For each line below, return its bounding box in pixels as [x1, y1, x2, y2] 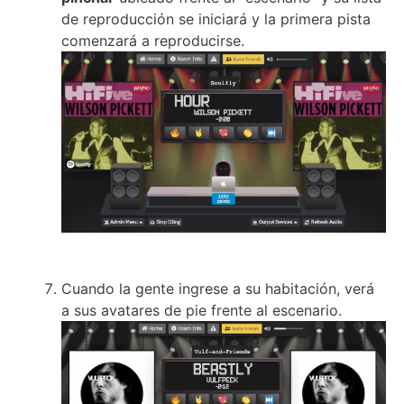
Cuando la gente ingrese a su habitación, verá [61, 279, 374, 298]
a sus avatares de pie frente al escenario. [61, 300, 342, 319]
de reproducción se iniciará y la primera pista [61, 9, 371, 28]
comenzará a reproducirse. [61, 31, 244, 50]
